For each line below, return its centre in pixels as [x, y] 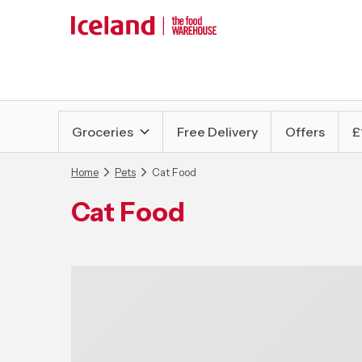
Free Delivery [217, 132]
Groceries [103, 132]
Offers [305, 132]
